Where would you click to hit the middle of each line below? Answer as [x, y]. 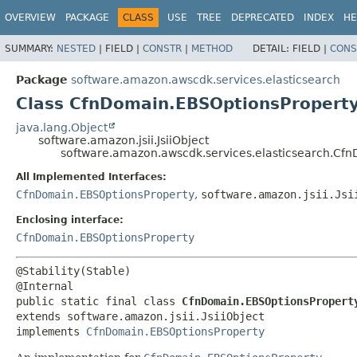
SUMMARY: [31, 48]
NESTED [76, 48]
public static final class [99, 301]
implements [51, 331]
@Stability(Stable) [73, 271]
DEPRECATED [263, 18]
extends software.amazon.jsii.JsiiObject [140, 316]
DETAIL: [273, 48]
